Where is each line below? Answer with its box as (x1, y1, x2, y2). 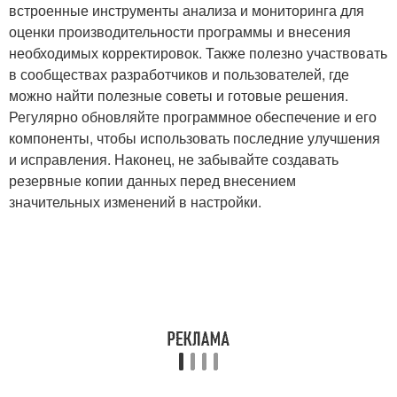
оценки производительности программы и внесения (9, 21, 351, 42)
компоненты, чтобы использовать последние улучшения (9, 128, 380, 148)
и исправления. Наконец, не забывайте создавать (9, 149, 339, 169)
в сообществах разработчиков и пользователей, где (9, 64, 349, 84)
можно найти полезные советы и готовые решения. (9, 85, 348, 105)
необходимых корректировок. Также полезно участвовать (9, 43, 387, 63)
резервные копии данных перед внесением (9, 170, 296, 191)
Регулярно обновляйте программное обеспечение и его (9, 106, 377, 127)
